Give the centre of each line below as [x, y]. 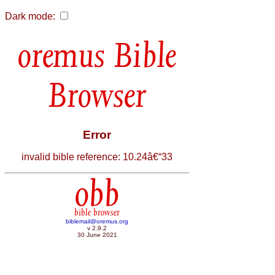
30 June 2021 [97, 235]
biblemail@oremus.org [97, 222]
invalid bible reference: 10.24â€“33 [97, 157]
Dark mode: [30, 16]
